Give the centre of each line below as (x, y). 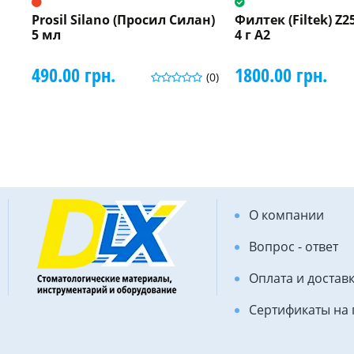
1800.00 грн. (281, 74)
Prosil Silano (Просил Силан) (123, 19)
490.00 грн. (73, 74)
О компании (286, 215)
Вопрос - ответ (293, 246)
